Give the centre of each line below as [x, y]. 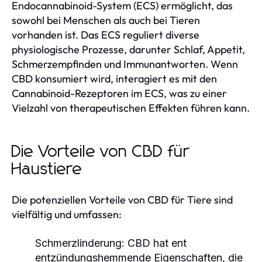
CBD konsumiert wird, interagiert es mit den [114, 78]
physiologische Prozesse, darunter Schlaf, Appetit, [128, 49]
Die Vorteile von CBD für [101, 152]
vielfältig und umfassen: [67, 214]
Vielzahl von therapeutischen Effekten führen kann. [131, 108]
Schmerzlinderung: [80, 243]
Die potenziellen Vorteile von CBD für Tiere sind [122, 199]
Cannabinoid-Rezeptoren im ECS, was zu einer [119, 93]
